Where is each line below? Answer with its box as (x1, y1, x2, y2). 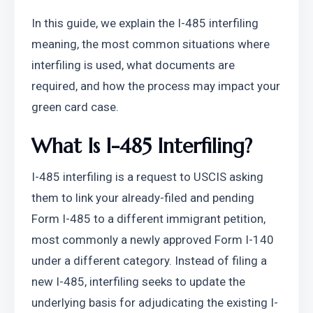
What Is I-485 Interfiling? (31, 133, 252, 159)
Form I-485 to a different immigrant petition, (31, 212, 265, 226)
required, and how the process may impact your (31, 79, 280, 93)
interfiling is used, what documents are (31, 58, 235, 72)
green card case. (31, 100, 119, 114)
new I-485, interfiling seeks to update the (31, 275, 245, 289)
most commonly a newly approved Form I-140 (31, 233, 274, 247)
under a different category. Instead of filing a (31, 254, 267, 268)
